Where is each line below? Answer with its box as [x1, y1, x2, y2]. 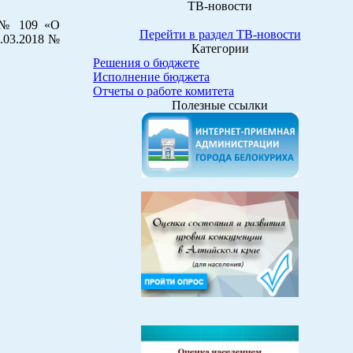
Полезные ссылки [172, 98, 268, 113]
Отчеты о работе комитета [93, 84, 234, 98]
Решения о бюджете [93, 56, 199, 70]
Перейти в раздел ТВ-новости [139, 28, 301, 42]
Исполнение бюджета [93, 70, 210, 84]
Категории [191, 42, 249, 56]
